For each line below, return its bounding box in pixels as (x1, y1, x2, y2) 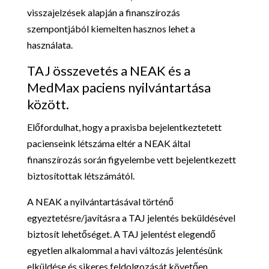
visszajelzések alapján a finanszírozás (26, 6, 180, 18)
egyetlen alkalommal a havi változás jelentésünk (26, 244, 223, 256)
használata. (26, 38, 73, 50)
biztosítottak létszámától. (26, 169, 134, 181)
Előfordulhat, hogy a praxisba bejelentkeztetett (26, 121, 222, 133)
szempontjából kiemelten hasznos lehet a (26, 22, 195, 34)
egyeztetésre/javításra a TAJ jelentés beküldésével (26, 211, 235, 223)
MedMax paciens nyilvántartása (26, 79, 211, 95)
